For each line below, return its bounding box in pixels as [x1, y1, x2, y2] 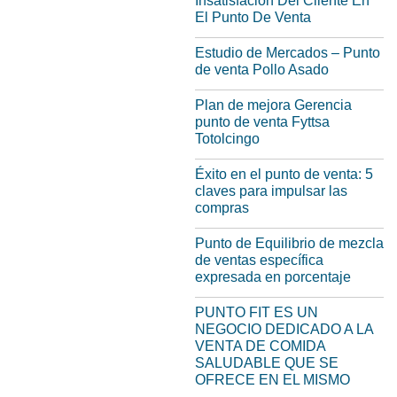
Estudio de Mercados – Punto [195, 45, 380, 61]
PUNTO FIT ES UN [195, 305, 318, 321]
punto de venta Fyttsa [195, 114, 330, 130]
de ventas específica [195, 253, 323, 269]
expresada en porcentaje [195, 269, 351, 285]
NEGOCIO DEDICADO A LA [195, 322, 373, 338]
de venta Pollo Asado [195, 62, 329, 78]
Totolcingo [195, 131, 260, 147]
